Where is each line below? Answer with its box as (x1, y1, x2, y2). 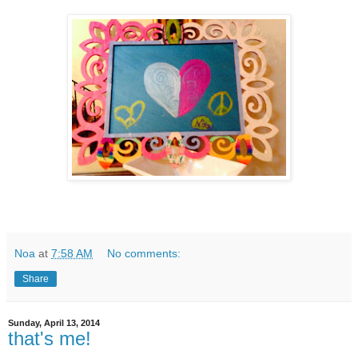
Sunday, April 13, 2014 (8, 317, 100, 328)
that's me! (8, 327, 91, 349)
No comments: (107, 246, 181, 260)
